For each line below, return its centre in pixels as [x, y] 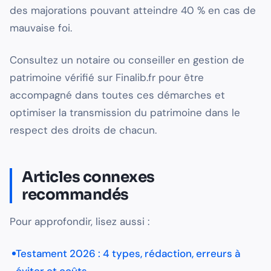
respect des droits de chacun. [83, 130]
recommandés [75, 195]
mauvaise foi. [41, 28]
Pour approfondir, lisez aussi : [80, 222]
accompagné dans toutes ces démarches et [117, 95]
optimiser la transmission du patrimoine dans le [125, 113]
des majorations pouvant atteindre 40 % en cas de [133, 11]
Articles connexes [88, 177]
